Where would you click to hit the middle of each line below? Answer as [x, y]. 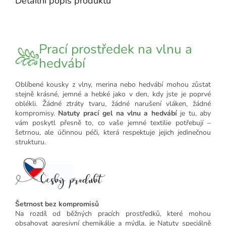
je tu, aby [194, 114]
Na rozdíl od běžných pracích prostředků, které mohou [113, 213]
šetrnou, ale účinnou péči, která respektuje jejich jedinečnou [113, 133]
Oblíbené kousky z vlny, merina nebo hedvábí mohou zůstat [113, 85]
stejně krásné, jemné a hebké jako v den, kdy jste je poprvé [113, 94]
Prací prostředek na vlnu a [116, 49]
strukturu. [31, 142]
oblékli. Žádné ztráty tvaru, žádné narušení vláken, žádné [113, 104]
